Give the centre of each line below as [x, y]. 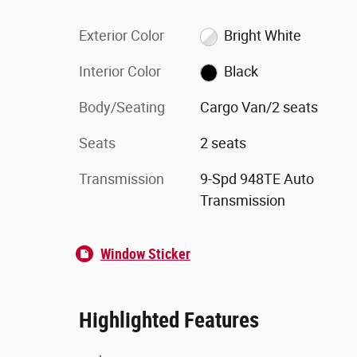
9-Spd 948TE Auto [257, 179]
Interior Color [120, 71]
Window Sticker [145, 254]
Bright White [263, 35]
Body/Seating [122, 107]
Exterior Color [122, 35]
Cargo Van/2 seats [259, 107]
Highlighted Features [169, 320]
